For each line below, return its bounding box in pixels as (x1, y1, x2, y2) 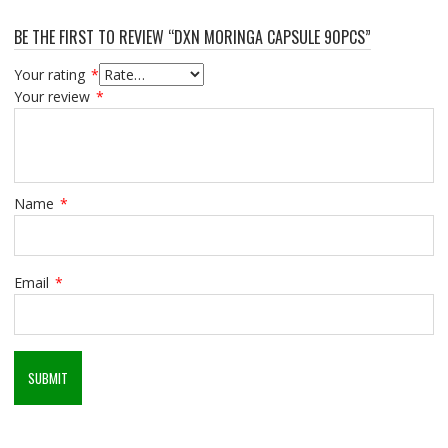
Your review (13, 86, 94, 106)
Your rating (13, 64, 89, 84)
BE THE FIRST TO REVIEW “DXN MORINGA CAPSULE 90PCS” (13, 24, 371, 49)
